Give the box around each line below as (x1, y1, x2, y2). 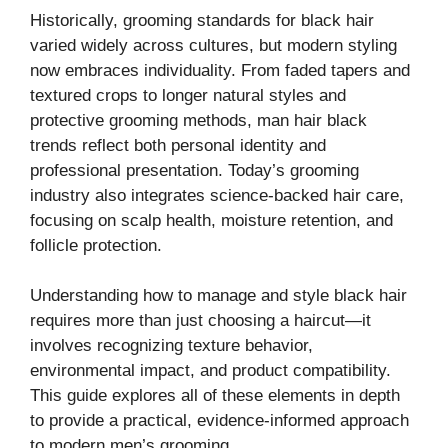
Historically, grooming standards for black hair (30, 10, 374, 30)
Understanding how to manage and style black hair (30, 286, 407, 306)
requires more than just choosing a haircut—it (30, 311, 371, 331)
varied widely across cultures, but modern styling (30, 35, 397, 55)
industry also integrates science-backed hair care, (30, 185, 404, 205)
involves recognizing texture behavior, (30, 336, 313, 356)
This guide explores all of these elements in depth (30, 386, 400, 406)
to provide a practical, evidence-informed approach (30, 411, 409, 431)
